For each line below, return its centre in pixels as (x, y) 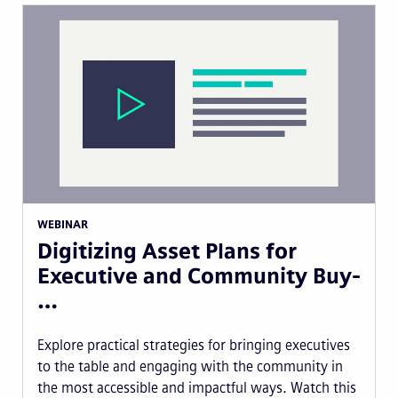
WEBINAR (63, 224)
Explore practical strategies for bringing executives (194, 345)
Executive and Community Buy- (199, 275)
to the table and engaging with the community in (190, 366)
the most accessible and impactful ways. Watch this (197, 387)
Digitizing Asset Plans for (167, 251)
